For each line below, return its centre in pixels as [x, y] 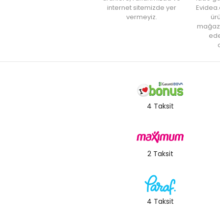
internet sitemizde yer [141, 7]
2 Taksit [160, 153]
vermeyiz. [141, 17]
